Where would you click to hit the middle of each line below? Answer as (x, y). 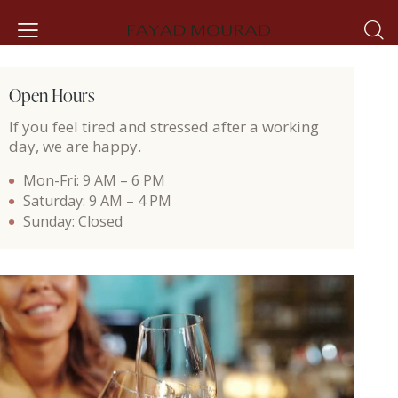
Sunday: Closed (73, 222)
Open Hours (52, 96)
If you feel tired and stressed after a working (164, 127)
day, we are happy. (77, 147)
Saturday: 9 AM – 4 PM (97, 201)
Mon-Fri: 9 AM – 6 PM (94, 181)
